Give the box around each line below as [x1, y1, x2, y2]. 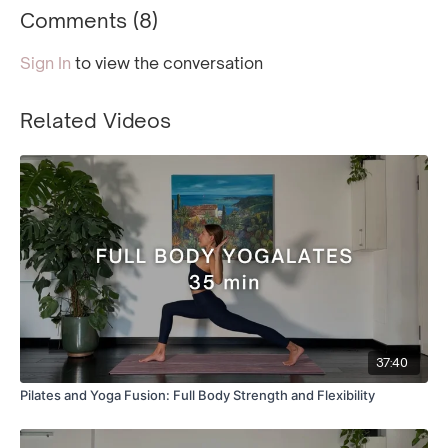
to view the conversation [71, 53, 263, 73]
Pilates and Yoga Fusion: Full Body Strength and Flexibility [20, 387, 375, 404]
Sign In [20, 53, 71, 73]
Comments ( [20, 8, 139, 33]
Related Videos [20, 108, 171, 133]
